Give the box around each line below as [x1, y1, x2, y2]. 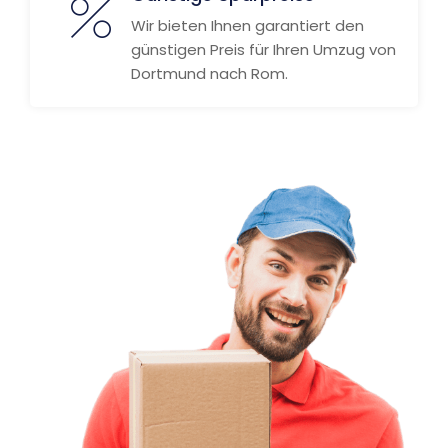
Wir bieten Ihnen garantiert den [131, 15, 364, 36]
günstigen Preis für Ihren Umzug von [131, 39, 396, 60]
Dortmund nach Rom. [131, 63, 288, 84]
